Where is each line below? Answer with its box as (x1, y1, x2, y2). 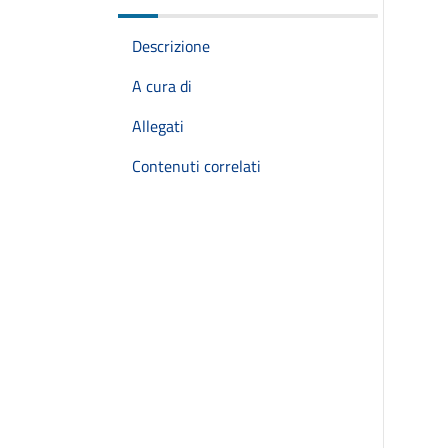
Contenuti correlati (132, 154, 261, 178)
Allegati (132, 114, 184, 138)
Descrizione (132, 34, 210, 58)
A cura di (132, 74, 192, 98)
